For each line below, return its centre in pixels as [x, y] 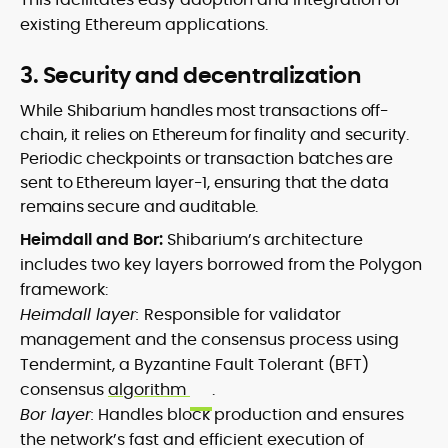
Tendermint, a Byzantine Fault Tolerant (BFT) [194, 365]
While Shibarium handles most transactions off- [204, 111]
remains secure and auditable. [139, 207]
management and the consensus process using [209, 340]
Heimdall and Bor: [93, 240]
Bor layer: [57, 415]
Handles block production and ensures [249, 415]
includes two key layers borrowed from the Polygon [221, 265]
